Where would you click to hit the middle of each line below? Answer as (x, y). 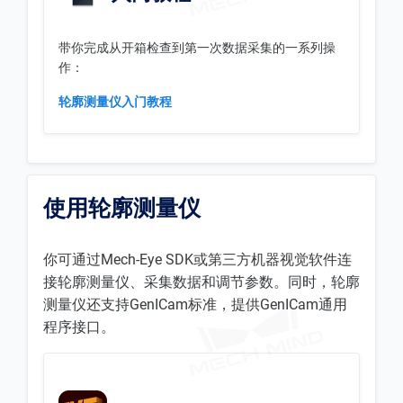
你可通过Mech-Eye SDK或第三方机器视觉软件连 (197, 259)
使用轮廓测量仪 (122, 208)
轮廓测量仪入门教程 (115, 101)
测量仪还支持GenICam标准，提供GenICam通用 (195, 304)
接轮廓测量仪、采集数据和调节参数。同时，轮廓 (201, 282)
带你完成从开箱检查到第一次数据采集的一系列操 (197, 47)
